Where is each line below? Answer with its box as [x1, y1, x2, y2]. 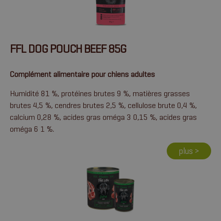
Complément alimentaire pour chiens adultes [10, 70, 155, 79]
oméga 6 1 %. [10, 124, 54, 134]
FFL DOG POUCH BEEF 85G [10, 41, 126, 56]
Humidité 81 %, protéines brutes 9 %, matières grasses [10, 89, 190, 98]
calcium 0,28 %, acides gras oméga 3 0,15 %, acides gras [10, 112, 197, 122]
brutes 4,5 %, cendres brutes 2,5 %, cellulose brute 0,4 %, [10, 101, 197, 110]
